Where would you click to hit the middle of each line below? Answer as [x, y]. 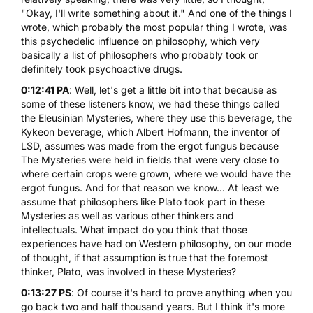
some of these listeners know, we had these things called [151, 103]
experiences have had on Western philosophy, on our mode [156, 243]
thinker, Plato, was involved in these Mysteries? [129, 271]
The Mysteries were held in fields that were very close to [150, 159]
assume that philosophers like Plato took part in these [143, 201]
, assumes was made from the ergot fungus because [159, 145]
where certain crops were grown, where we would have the [156, 173]
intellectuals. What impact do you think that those [134, 229]
